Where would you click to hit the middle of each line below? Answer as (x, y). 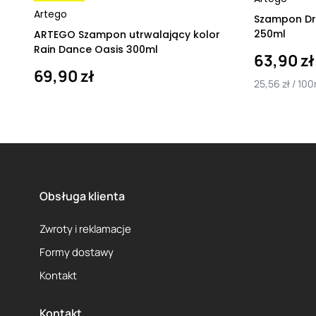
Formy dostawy (77, 252)
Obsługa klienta (82, 196)
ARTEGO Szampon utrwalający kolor (127, 35)
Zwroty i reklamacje (85, 229)
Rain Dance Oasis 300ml (96, 49)
